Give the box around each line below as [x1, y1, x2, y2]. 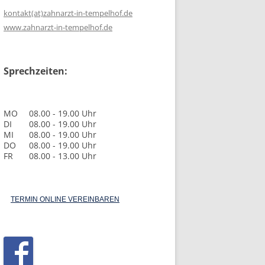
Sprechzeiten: [4, 64, 67, 77]
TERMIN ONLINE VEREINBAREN [11, 195, 119, 203]
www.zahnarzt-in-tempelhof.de [4, 21, 112, 33]
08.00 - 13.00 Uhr [29, 150, 96, 161]
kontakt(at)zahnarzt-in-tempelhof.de [4, 7, 132, 18]
